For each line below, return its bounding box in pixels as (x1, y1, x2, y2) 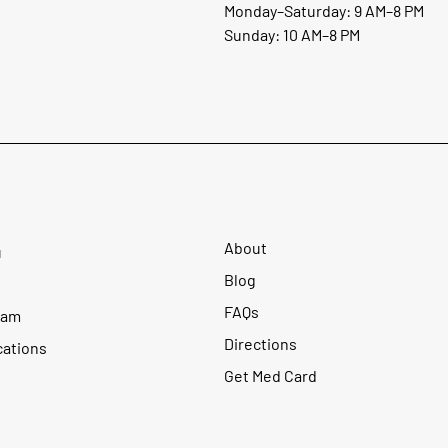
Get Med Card (224, 366, 317, 385)
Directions (224, 334, 297, 353)
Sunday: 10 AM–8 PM (224, 25, 360, 44)
